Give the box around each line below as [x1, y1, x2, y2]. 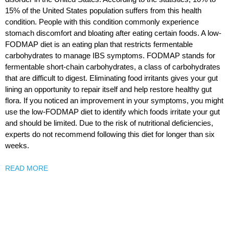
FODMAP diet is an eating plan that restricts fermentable [5, 40, 193, 49]
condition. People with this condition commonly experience [5, 17, 199, 27]
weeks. [5, 141, 29, 150]
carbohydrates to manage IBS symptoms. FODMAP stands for [5, 51, 215, 60]
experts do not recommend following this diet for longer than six [5, 130, 215, 139]
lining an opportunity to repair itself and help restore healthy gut [5, 85, 212, 94]
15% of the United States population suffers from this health [5, 6, 201, 15]
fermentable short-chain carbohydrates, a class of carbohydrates [5, 62, 220, 72]
